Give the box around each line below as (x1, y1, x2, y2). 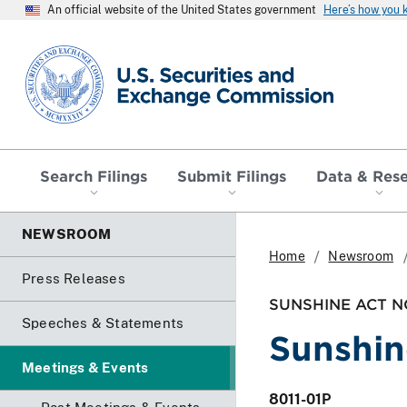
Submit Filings (177, 165, 286, 184)
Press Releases (22, 270, 125, 286)
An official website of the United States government (47, 4, 316, 16)
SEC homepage (25, 44, 129, 61)
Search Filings (40, 165, 148, 184)
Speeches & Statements (22, 314, 184, 331)
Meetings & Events (22, 359, 149, 375)
